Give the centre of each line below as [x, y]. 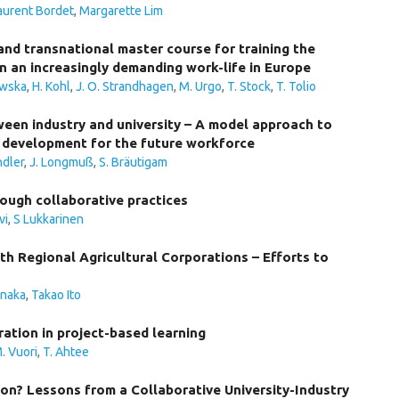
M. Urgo [200, 86]
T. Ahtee [66, 352]
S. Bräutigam [133, 162]
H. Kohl [51, 86]
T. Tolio [296, 86]
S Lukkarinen [49, 219]
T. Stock [249, 86]
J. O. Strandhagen [125, 86]
